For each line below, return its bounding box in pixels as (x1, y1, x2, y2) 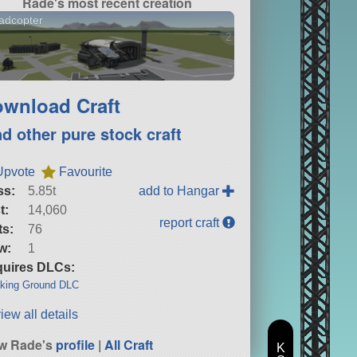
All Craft (104, 335, 154, 354)
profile (56, 335, 96, 354)
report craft (159, 215, 223, 229)
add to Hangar (139, 183, 223, 198)
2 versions (225, 30, 277, 44)
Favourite (59, 164, 113, 178)
